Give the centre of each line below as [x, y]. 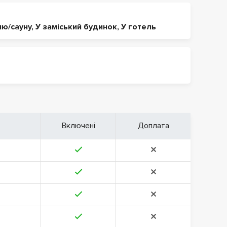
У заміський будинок [76, 27]
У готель [139, 27]
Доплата [153, 126]
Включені [78, 126]
